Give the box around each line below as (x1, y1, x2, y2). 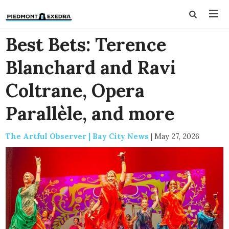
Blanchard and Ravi (6, 56, 176, 79)
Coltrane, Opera (6, 79, 145, 102)
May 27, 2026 (154, 131, 200, 141)
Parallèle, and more (6, 102, 175, 125)
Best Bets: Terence (6, 33, 167, 56)
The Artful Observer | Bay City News (6, 131, 149, 141)
